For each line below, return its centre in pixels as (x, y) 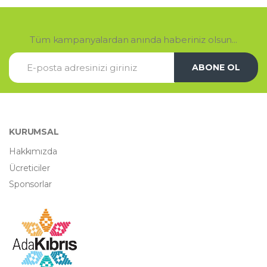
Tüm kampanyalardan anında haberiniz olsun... (133, 40)
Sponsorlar (30, 184)
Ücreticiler (30, 168)
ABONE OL (216, 67)
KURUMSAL (34, 132)
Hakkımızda (33, 152)
